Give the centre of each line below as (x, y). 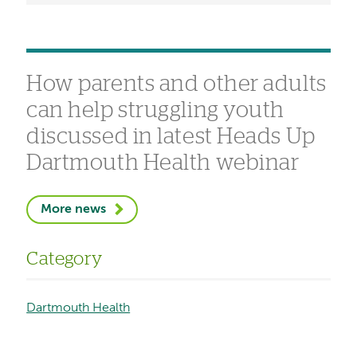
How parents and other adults (177, 84)
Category (65, 259)
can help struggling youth (155, 110)
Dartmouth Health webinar (163, 163)
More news (74, 210)
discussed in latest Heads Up (171, 137)
